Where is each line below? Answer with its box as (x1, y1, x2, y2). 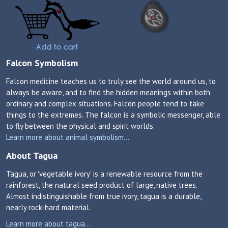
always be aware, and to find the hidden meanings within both (6, 88, 210, 97)
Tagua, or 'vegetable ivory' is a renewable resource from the (6, 169, 203, 179)
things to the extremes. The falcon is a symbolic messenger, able (6, 110, 220, 120)
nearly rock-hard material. (6, 203, 91, 212)
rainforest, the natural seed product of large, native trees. (6, 180, 197, 190)
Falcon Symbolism (6, 57, 78, 69)
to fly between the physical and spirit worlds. (6, 121, 155, 131)
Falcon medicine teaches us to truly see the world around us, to (6, 76, 216, 86)
